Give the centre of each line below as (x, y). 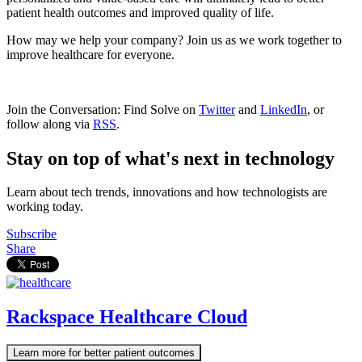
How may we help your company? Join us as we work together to (174, 40)
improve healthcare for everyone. (90, 54)
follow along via (50, 124)
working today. (45, 207)
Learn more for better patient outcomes (104, 353)
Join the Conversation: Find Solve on (103, 109)
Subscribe (32, 234)
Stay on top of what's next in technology (170, 158)
